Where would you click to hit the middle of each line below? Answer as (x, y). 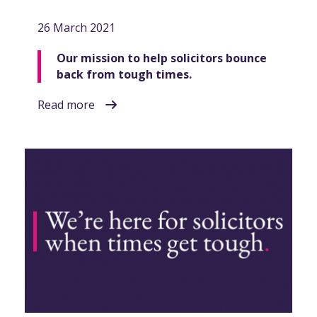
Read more (66, 105)
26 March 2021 (76, 28)
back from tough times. (124, 75)
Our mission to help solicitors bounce (162, 58)
